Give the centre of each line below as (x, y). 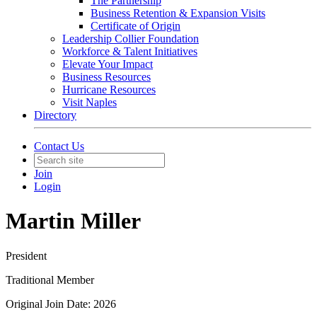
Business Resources (106, 77)
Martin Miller (73, 221)
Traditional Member (50, 279)
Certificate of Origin (136, 26)
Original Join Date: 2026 (61, 304)
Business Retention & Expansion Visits (178, 13)
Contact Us (59, 146)
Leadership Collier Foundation (131, 39)
